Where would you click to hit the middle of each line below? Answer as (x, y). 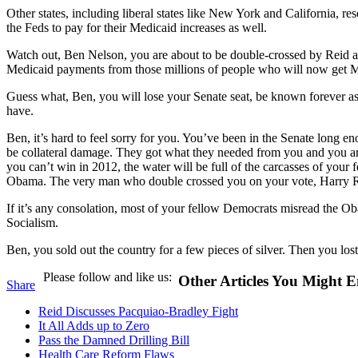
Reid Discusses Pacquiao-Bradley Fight (138, 312)
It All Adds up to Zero (94, 326)
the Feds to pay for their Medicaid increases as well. (137, 27)
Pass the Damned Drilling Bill (114, 340)
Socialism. (32, 222)
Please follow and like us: (107, 276)
